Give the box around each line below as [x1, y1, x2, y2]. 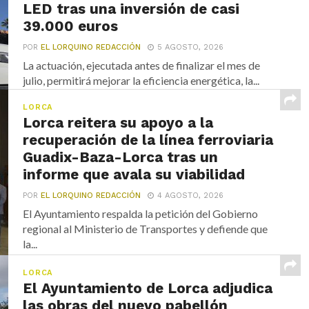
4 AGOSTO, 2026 [157, 190, 224, 200]
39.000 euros [23, 17, 119, 34]
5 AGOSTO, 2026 [157, 42, 224, 52]
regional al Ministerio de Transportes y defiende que [23, 221, 268, 235]
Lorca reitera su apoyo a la [23, 114, 214, 131]
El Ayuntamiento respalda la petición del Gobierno [23, 206, 259, 220]
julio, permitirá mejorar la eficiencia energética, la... [23, 73, 260, 87]
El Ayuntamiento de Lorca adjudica [23, 279, 273, 297]
